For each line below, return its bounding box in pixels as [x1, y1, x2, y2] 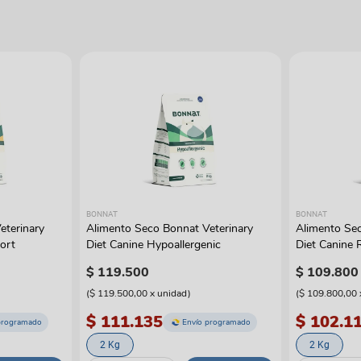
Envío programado [182, 316, 251, 328]
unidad [157, 287, 189, 301]
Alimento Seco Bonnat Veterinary [86, 221, 254, 237]
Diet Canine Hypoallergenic [86, 237, 222, 253]
